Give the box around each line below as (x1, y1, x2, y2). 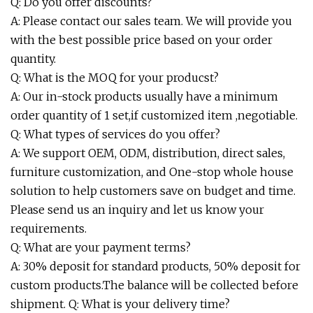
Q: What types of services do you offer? (10, 127, 220, 141)
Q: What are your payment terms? (10, 240, 191, 254)
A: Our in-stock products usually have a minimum (10, 89, 278, 103)
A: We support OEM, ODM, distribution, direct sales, (10, 146, 285, 160)
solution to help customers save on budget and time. (10, 184, 296, 198)
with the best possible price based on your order (10, 33, 272, 47)
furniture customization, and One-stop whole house (10, 165, 293, 179)
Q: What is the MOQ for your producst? (10, 71, 219, 85)
